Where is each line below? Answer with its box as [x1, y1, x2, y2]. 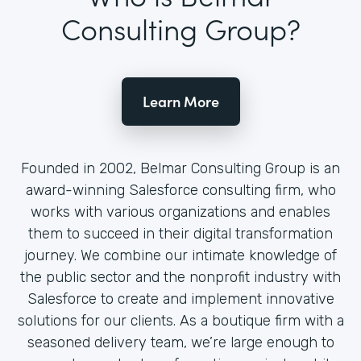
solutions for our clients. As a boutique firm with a [17, 312, 344, 330]
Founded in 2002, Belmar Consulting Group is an [21, 160, 340, 177]
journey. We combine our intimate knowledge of [24, 247, 337, 264]
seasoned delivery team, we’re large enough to [27, 334, 334, 351]
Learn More [142, 91, 219, 111]
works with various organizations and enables [31, 203, 330, 221]
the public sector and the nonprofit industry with [20, 268, 341, 286]
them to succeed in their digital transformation [28, 225, 333, 243]
